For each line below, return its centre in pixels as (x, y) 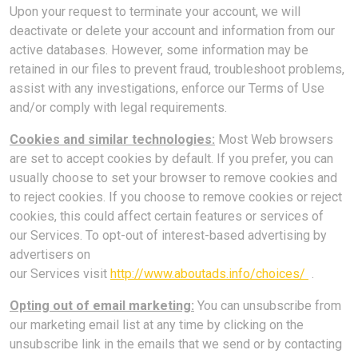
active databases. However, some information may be (159, 50)
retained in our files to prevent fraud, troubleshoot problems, (177, 69)
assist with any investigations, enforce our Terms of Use (167, 88)
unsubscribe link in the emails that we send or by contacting (176, 344)
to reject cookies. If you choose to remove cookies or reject (176, 197)
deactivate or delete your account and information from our (172, 31)
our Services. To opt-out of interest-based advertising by (168, 235)
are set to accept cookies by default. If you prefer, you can (171, 159)
